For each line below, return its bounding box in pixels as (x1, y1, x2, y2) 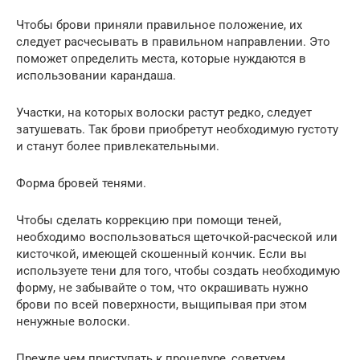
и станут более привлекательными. (16, 138, 219, 153)
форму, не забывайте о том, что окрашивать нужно (16, 280, 309, 295)
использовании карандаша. (16, 67, 176, 83)
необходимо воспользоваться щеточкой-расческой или (16, 229, 337, 244)
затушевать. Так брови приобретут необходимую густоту (16, 121, 338, 137)
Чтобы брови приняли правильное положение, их (16, 17, 302, 32)
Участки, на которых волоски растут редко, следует (16, 104, 312, 120)
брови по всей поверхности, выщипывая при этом (16, 297, 307, 312)
